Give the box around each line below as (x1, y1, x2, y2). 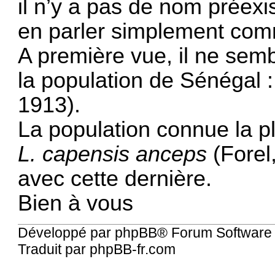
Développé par (18, 225, 115, 241)
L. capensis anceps (18, 141, 207, 166)
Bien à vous (18, 190, 134, 215)
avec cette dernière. (18, 166, 212, 191)
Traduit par (18, 241, 90, 258)
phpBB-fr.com (90, 241, 176, 258)
